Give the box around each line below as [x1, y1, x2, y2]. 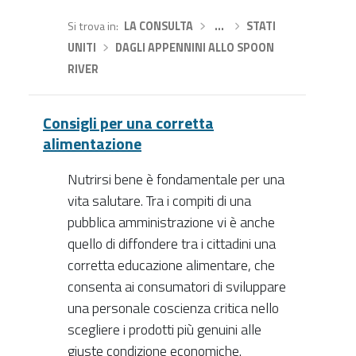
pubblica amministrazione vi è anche [67, 211, 275, 234]
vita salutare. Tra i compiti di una [67, 190, 251, 212]
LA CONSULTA [123, 17, 193, 35]
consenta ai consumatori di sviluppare [67, 276, 286, 298]
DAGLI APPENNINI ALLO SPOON [115, 38, 275, 56]
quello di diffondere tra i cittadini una [67, 233, 276, 255]
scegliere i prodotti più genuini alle [67, 319, 261, 341]
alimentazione [43, 131, 141, 157]
